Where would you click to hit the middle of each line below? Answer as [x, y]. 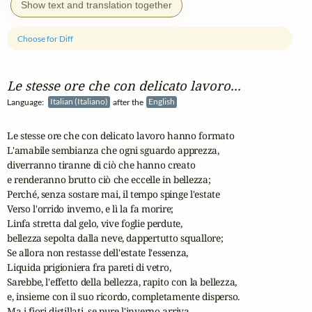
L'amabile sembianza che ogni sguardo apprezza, [113, 150]
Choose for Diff [46, 38]
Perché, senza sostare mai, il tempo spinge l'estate [114, 194]
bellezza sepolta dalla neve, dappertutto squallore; [115, 238]
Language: [28, 102]
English [163, 102]
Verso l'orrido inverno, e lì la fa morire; [91, 209]
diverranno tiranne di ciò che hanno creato [101, 165]
